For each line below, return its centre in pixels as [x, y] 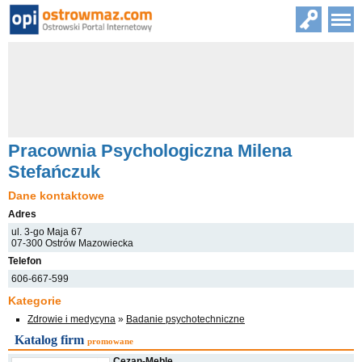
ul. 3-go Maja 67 [47, 232]
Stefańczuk [54, 172]
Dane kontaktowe [56, 196]
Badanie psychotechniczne [185, 319]
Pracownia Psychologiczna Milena [150, 151]
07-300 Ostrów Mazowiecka [72, 243]
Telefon [25, 261]
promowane [110, 341]
